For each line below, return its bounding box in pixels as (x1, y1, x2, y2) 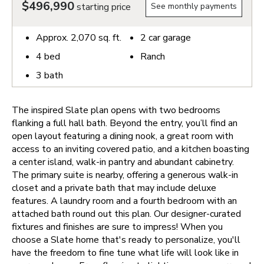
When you (178, 220, 223, 233)
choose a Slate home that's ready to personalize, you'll (12, 233, 240, 246)
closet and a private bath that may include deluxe (12, 181, 216, 194)
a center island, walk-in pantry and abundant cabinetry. (12, 156, 234, 169)
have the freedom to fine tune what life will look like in (12, 246, 239, 259)
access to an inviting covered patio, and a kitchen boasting (12, 143, 249, 156)
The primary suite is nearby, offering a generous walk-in (12, 169, 238, 181)
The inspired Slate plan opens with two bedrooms (12, 104, 220, 117)
